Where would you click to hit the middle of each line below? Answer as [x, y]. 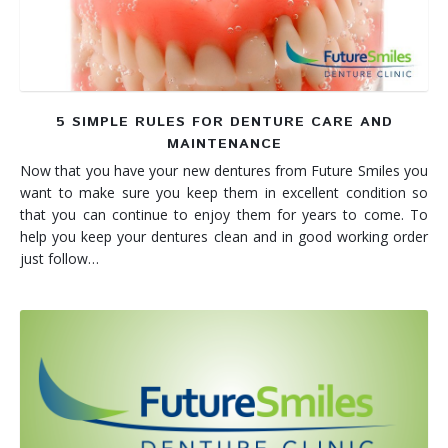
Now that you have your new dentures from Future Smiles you [224, 170]
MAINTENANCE [224, 143]
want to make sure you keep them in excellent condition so [224, 192]
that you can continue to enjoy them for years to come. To [224, 214]
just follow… [59, 258]
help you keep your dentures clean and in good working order [224, 236]
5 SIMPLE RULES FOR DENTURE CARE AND [224, 121]
